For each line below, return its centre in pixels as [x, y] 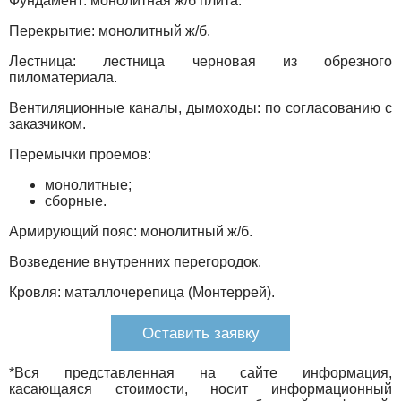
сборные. [76, 200]
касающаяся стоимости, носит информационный [200, 388]
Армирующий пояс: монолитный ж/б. [131, 231]
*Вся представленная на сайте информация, [200, 372]
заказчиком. [47, 124]
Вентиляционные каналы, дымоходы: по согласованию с [200, 107]
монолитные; [88, 184]
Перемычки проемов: [80, 154]
